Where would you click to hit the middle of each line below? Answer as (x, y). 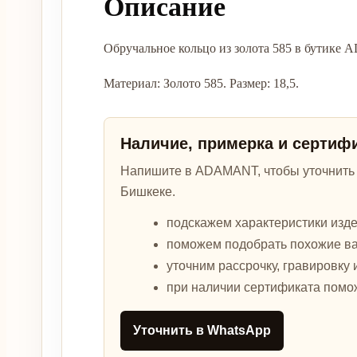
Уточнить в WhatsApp (202, 330)
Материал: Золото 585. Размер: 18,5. (201, 83)
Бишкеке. (148, 192)
